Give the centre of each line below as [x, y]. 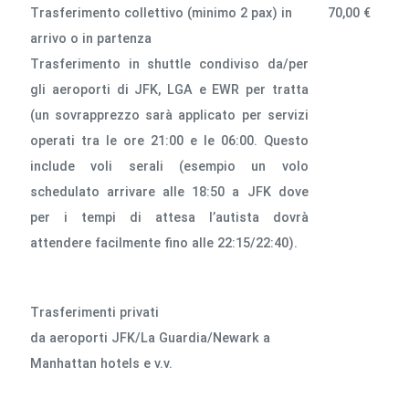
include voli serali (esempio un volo [169, 166]
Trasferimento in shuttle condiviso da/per [169, 64]
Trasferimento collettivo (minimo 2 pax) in [162, 13]
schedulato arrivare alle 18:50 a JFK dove [169, 192]
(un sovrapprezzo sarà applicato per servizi [169, 115]
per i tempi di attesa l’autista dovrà [169, 217]
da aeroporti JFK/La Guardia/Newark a [151, 338]
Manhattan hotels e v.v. [102, 363]
